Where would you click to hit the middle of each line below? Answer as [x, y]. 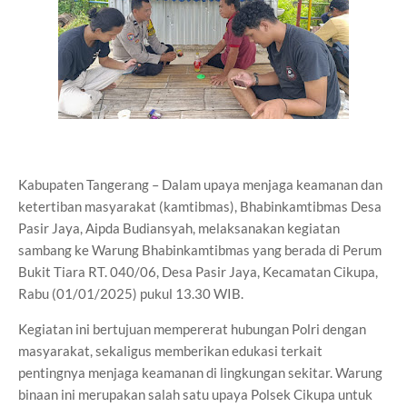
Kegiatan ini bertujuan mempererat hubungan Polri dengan [192, 329]
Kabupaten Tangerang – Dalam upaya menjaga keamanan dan [200, 184]
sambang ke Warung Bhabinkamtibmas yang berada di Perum [200, 250]
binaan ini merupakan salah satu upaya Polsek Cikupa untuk [195, 394]
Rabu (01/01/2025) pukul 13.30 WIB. [131, 293]
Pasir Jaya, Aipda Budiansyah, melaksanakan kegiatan [179, 228]
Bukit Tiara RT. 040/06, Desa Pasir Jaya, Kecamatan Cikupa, [198, 272]
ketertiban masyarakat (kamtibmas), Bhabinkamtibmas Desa [200, 206]
